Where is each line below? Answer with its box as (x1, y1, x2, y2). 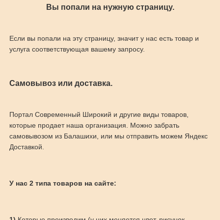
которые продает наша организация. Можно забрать (9, 121, 179, 129)
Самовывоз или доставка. (9, 79, 112, 87)
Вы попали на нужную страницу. (46, 2, 174, 11)
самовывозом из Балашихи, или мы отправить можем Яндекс (9, 132, 208, 140)
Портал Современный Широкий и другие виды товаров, (9, 110, 189, 118)
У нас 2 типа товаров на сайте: (9, 179, 116, 187)
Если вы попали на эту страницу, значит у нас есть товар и (9, 34, 199, 42)
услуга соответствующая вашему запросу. (9, 45, 145, 53)
